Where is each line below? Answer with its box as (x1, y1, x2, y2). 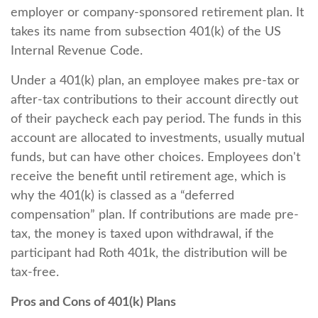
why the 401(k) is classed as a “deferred (11, 190, 234, 202)
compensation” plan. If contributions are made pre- (11, 209, 299, 221)
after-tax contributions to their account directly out (11, 94, 298, 106)
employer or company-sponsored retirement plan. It (11, 6, 304, 19)
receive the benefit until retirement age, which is (11, 170, 286, 183)
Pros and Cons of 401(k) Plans (11, 296, 176, 309)
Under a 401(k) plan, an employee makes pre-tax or (11, 75, 300, 87)
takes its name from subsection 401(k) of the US (11, 26, 281, 38)
